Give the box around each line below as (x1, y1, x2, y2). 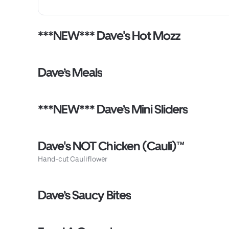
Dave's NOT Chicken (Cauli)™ (38, 139, 185, 153)
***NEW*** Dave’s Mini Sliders (38, 102, 188, 117)
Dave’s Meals (38, 65, 103, 80)
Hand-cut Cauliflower (38, 155, 108, 163)
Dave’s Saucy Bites (38, 188, 131, 202)
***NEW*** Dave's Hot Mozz (38, 28, 180, 43)
